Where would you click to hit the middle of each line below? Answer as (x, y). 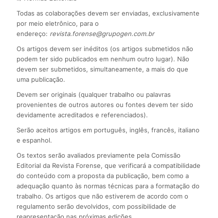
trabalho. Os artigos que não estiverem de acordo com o (102, 196)
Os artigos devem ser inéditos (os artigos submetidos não (105, 49)
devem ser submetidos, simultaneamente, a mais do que (102, 69)
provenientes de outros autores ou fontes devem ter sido (105, 105)
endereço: (33, 34)
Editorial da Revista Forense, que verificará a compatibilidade (108, 166)
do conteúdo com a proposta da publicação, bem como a (102, 176)
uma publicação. (41, 80)
